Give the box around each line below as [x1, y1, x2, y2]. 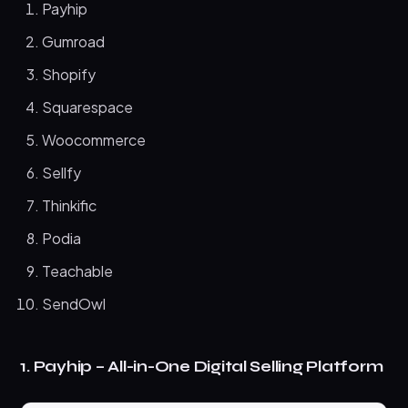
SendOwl [42, 293, 107, 313]
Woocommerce [42, 129, 147, 149]
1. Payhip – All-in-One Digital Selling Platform [20, 356, 383, 376]
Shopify [42, 64, 97, 84]
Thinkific [42, 195, 97, 215]
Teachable [42, 260, 114, 280]
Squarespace [42, 97, 134, 117]
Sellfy [42, 162, 82, 182]
